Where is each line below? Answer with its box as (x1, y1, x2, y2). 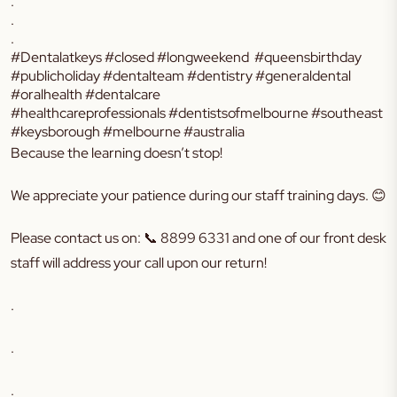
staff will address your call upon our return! (11, 253, 269, 272)
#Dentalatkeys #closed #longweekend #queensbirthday (11, 48, 362, 66)
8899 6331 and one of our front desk (158, 229, 386, 247)
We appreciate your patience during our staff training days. (11, 186, 371, 205)
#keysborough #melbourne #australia (11, 122, 245, 141)
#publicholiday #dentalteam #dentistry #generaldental (11, 66, 351, 85)
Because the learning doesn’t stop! (11, 144, 225, 162)
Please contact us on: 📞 (11, 229, 158, 247)
